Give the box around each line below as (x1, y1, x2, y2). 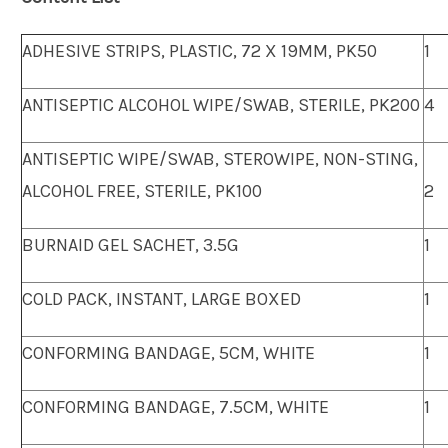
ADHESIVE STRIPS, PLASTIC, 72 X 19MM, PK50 (22, 39, 377, 62)
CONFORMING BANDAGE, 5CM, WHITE (22, 341, 315, 364)
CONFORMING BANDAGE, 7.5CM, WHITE (22, 395, 329, 418)
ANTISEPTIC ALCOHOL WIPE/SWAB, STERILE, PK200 (22, 93, 420, 116)
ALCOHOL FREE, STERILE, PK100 (22, 179, 262, 202)
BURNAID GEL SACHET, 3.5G (22, 233, 239, 256)
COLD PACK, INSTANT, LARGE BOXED (22, 287, 301, 310)
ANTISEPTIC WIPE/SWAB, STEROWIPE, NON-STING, (22, 147, 418, 170)
